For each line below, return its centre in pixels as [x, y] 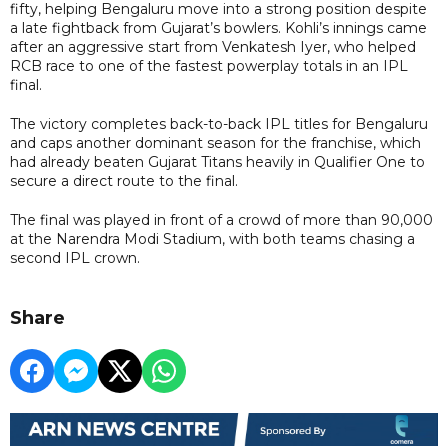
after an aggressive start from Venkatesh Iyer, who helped [213, 46]
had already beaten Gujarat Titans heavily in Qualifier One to [217, 161]
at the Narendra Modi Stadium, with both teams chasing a [212, 238]
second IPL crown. [75, 257]
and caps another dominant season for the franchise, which [215, 142]
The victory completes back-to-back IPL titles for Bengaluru [219, 123]
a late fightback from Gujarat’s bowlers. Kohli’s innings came [218, 27]
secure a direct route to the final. [124, 180]
